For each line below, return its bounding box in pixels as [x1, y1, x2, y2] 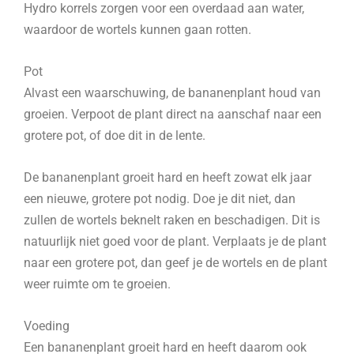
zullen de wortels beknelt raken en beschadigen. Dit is [24, 213, 320, 228]
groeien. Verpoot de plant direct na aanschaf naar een [24, 106, 322, 122]
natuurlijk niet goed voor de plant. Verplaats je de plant [24, 234, 326, 250]
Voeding [24, 318, 70, 334]
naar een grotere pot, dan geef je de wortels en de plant [24, 255, 327, 271]
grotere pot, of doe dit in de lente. [24, 127, 205, 143]
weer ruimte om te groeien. [24, 277, 177, 292]
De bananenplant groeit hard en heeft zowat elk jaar [24, 170, 311, 186]
